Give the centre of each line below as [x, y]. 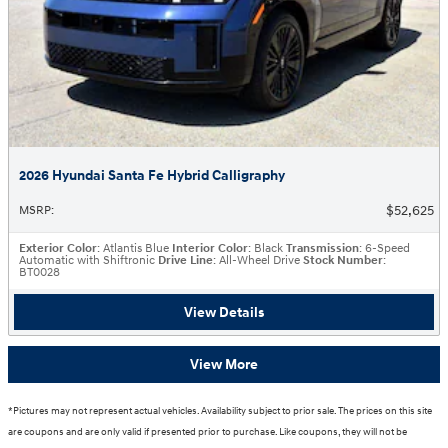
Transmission [322, 248]
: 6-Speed [384, 248]
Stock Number [343, 260]
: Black [265, 248]
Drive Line [185, 260]
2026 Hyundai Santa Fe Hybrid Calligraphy [152, 175]
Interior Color [210, 248]
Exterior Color [58, 248]
